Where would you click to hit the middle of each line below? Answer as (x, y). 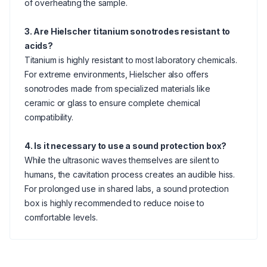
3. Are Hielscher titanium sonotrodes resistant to (128, 31)
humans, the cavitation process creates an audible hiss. (130, 174)
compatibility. (49, 117)
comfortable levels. (61, 217)
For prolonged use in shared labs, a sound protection (127, 189)
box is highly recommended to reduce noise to (115, 203)
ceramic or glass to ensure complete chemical (113, 103)
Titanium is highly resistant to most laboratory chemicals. (131, 60)
